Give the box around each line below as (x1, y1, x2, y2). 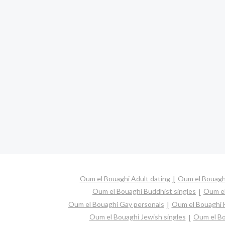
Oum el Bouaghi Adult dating (79, 174, 170, 183)
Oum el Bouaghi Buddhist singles (92, 187, 196, 196)
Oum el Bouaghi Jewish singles (89, 212, 186, 221)
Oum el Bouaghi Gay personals (68, 199, 164, 208)
